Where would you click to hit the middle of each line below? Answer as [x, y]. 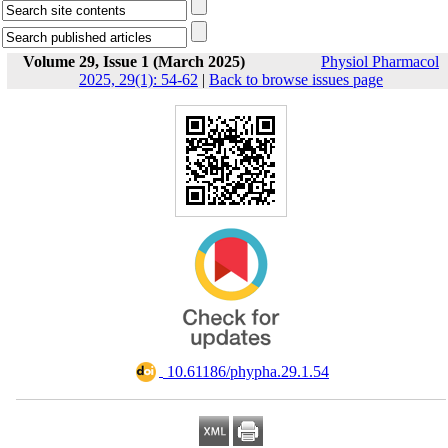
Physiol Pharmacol [380, 61]
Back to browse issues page [296, 79]
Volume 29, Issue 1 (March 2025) [134, 61]
